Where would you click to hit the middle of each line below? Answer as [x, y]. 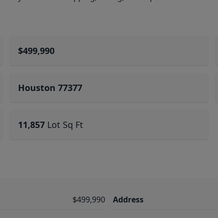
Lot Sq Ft [65, 125]
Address [128, 200]
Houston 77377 [50, 88]
